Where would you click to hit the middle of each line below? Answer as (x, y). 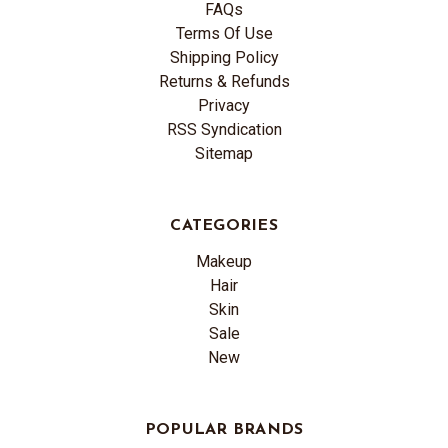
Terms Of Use (224, 33)
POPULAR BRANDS (224, 430)
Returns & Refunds (224, 81)
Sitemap (224, 153)
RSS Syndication (224, 129)
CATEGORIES (224, 226)
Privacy (224, 105)
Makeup (224, 261)
